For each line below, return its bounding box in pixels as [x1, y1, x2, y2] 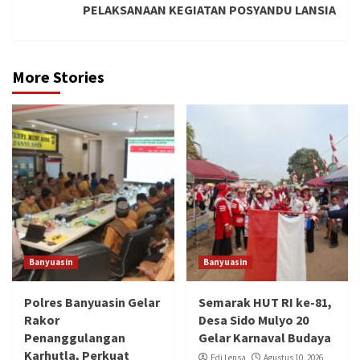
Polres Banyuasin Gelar [24, 294, 160, 311]
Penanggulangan [24, 329, 125, 346]
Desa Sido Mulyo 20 [198, 312, 309, 329]
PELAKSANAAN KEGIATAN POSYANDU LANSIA [83, 2, 336, 18]
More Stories [12, 67, 104, 88]
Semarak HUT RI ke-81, [198, 294, 332, 311]
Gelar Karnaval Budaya [198, 329, 331, 346]
